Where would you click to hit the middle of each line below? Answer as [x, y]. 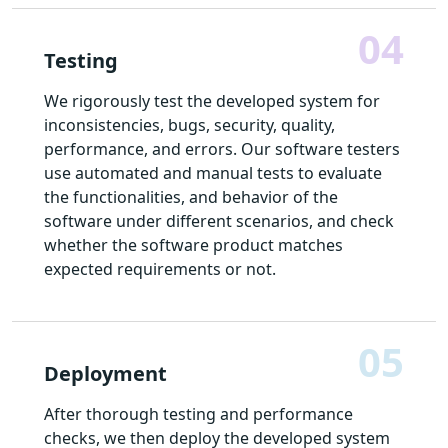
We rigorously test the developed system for [212, 100]
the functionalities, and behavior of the [191, 196]
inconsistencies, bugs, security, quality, [189, 124]
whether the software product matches [193, 244]
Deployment [105, 373]
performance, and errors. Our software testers [222, 148]
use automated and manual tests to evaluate [213, 172]
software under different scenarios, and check [219, 220]
